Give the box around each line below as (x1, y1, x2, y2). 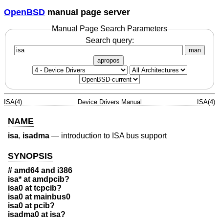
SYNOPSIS (8, 151, 53, 161)
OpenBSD (4, 7, 45, 17)
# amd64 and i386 (8, 166, 72, 175)
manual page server (45, 7, 130, 17)
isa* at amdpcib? (8, 175, 69, 184)
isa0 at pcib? (8, 201, 55, 210)
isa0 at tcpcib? (8, 184, 62, 193)
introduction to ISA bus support (61, 131, 167, 140)
